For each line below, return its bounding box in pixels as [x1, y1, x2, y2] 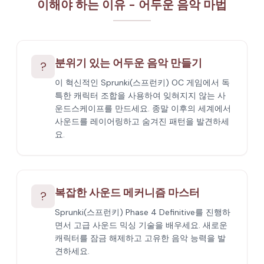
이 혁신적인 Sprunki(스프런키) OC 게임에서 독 [55, 77, 230, 88]
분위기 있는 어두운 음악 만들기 [55, 56, 202, 70]
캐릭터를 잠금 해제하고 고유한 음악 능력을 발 [55, 233, 226, 243]
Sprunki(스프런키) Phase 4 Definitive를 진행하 [55, 207, 230, 217]
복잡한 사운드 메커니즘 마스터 [55, 186, 200, 200]
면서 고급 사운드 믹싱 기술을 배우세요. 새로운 [55, 220, 227, 230]
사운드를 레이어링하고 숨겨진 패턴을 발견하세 [55, 116, 229, 127]
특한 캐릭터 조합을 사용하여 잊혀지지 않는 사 [55, 90, 226, 101]
